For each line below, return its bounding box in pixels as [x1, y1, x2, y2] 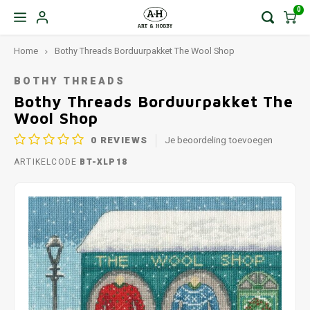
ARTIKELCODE [14, 156, 77, 168]
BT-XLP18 [77, 156, 128, 168]
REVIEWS [97, 133, 148, 147]
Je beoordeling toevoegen [165, 133, 273, 147]
